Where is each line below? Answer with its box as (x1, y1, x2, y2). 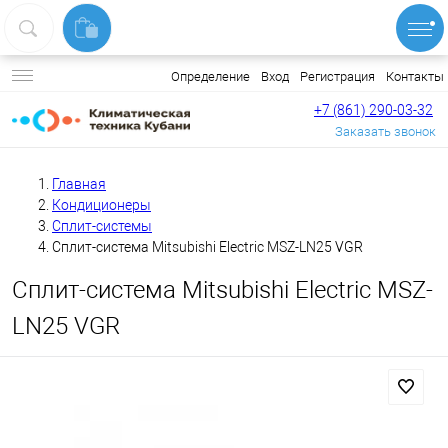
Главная (52, 176, 106, 193)
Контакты (386, 68, 444, 84)
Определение (171, 69, 250, 85)
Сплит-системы (52, 218, 152, 235)
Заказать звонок (335, 123, 436, 139)
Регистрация (300, 68, 375, 84)
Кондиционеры (52, 197, 151, 214)
